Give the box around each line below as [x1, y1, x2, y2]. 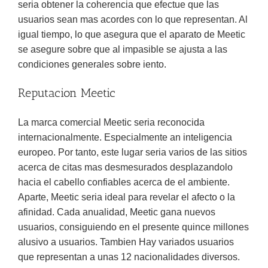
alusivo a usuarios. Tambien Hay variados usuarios [18, 237, 234, 247]
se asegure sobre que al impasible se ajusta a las [18, 44, 227, 54]
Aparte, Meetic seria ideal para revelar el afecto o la [18, 192, 235, 202]
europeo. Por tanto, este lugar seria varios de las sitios [18, 147, 247, 157]
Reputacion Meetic [18, 86, 115, 100]
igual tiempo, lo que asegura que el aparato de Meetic [18, 29, 245, 39]
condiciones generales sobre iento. [18, 59, 166, 69]
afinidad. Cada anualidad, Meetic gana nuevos [18, 207, 215, 217]
